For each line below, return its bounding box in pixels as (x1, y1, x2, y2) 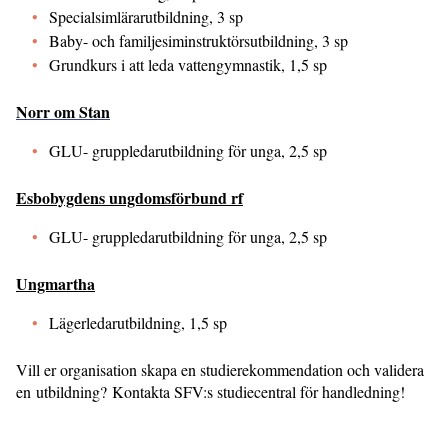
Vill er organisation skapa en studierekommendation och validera (16, 359, 424, 380)
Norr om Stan (16, 100, 110, 123)
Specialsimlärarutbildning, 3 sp (49, 6, 243, 27)
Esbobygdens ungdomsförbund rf (16, 186, 243, 209)
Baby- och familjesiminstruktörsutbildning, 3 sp (49, 30, 348, 51)
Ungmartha (16, 272, 95, 295)
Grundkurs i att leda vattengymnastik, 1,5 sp (49, 54, 327, 75)
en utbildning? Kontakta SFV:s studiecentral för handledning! (16, 381, 405, 402)
